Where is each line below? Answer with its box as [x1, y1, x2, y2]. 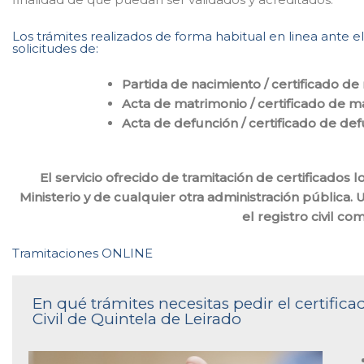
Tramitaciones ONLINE [12, 245, 153, 261]
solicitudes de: [12, 41, 98, 56]
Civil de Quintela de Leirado [32, 309, 241, 328]
